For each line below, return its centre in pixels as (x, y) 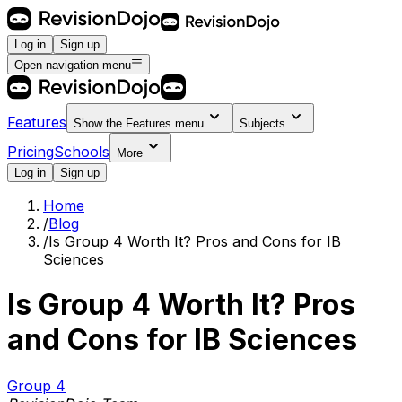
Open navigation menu (73, 65)
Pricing (31, 151)
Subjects (262, 123)
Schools (82, 151)
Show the (100, 123)
